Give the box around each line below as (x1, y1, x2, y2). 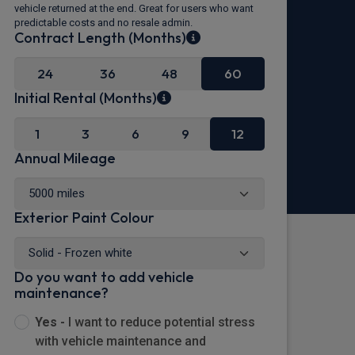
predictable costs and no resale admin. (14, 16, 193, 29)
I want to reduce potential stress (67, 314, 255, 330)
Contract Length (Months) (14, 28, 186, 47)
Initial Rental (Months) (14, 88, 157, 107)
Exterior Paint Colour (14, 208, 155, 227)
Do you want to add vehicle (14, 267, 194, 286)
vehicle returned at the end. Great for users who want (14, 2, 254, 14)
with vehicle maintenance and (34, 333, 206, 349)
